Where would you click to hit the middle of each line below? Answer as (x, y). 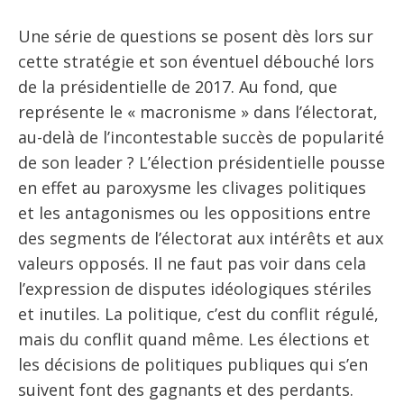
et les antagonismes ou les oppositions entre (194, 213)
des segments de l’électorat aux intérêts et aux (201, 239)
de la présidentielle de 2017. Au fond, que (178, 87)
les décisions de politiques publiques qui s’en (193, 365)
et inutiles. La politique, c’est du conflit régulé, (198, 314)
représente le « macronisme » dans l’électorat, (198, 112)
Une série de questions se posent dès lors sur (196, 37)
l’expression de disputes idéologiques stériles (195, 289)
